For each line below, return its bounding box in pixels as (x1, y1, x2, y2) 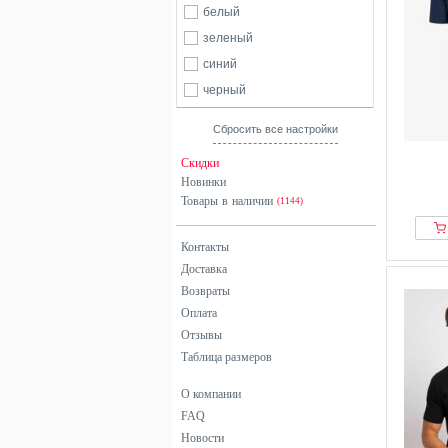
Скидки (181, 156, 219, 170)
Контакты (181, 240, 229, 254)
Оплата (181, 306, 217, 320)
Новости (181, 431, 224, 445)
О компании (181, 387, 241, 401)
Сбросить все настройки (212, 123, 338, 135)
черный (203, 83, 246, 97)
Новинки (181, 175, 226, 189)
